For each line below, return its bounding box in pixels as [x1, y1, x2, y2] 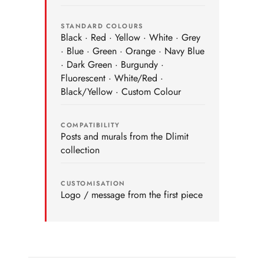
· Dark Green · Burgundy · [61, 58, 164, 71]
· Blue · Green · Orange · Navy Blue [61, 44, 204, 58]
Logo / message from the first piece [61, 188, 203, 202]
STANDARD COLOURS [61, 21, 144, 31]
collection [61, 143, 100, 157]
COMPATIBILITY [61, 120, 121, 130]
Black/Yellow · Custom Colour [61, 85, 181, 98]
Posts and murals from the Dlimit [61, 130, 189, 143]
